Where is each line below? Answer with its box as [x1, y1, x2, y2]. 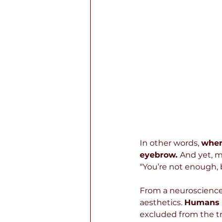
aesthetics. [140, 198, 184, 207]
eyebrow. [140, 150, 180, 160]
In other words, [140, 138, 201, 148]
